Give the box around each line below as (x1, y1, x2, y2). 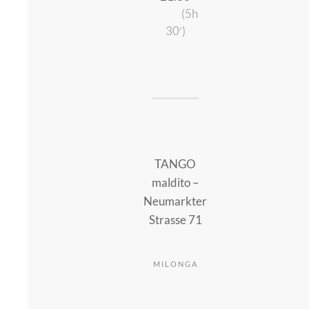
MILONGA (152, 259, 198, 269)
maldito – (152, 175, 199, 190)
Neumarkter (143, 194, 208, 209)
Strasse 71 (148, 212, 202, 228)
